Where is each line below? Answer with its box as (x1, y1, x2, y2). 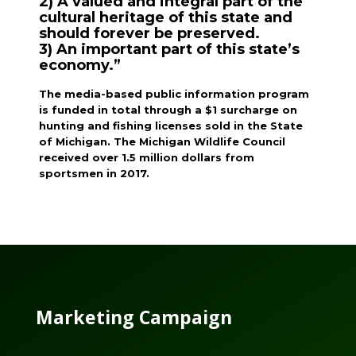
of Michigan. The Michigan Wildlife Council (39, 135, 286, 148)
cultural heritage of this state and (39, 9, 293, 26)
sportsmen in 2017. (39, 167, 153, 180)
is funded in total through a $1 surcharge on (39, 103, 298, 116)
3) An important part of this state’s (39, 41, 300, 58)
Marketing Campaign (35, 304, 232, 330)
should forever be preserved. (39, 25, 261, 42)
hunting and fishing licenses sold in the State (39, 119, 304, 132)
